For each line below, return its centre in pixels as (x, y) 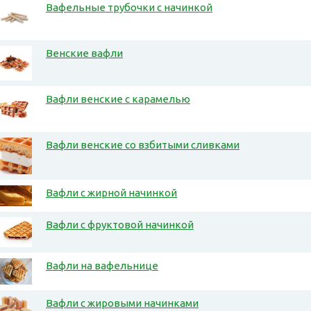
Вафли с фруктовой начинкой (120, 225)
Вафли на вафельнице (102, 266)
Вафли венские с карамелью (118, 99)
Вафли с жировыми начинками (122, 303)
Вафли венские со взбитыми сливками (143, 145)
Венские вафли (84, 53)
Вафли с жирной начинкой (111, 193)
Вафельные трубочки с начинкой (129, 8)
